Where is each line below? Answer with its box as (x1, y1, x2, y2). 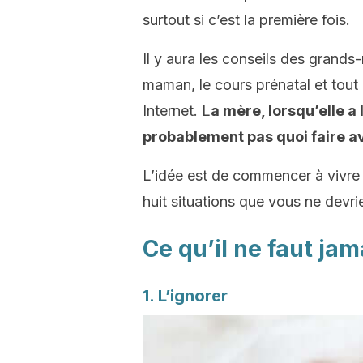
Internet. (143, 102, 202, 119)
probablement (143, 128, 247, 145)
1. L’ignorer (143, 286, 228, 305)
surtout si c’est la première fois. (143, 11, 350, 28)
